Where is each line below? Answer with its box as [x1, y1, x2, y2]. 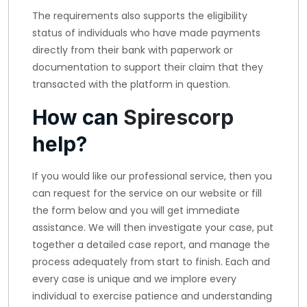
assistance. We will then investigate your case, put [32, 221, 273, 234]
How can [32, 105, 123, 130]
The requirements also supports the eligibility [32, 9, 247, 23]
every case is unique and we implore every [32, 272, 236, 286]
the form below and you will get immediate [32, 204, 240, 217]
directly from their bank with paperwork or [32, 43, 233, 57]
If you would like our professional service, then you [32, 169, 272, 183]
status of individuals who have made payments [32, 26, 260, 40]
